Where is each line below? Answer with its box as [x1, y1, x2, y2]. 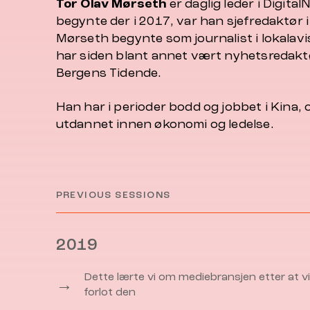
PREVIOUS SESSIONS [55, 190, 171, 200]
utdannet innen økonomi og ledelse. [55, 118, 274, 131]
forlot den [83, 286, 136, 298]
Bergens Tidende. [55, 66, 162, 80]
